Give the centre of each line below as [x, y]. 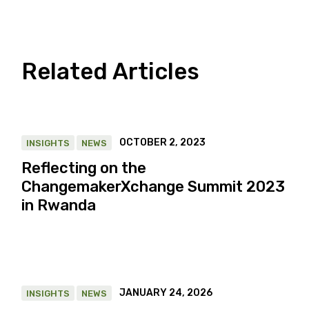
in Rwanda [59, 205]
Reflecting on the [84, 168]
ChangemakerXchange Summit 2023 [153, 186]
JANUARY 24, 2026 [166, 292]
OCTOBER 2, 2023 [163, 142]
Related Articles [111, 72]
